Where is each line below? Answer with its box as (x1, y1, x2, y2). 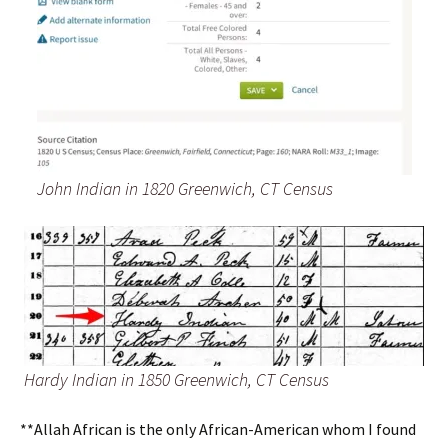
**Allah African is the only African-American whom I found (20, 418, 416, 439)
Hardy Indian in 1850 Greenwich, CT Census (24, 367, 329, 391)
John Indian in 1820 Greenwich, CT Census (36, 176, 333, 200)
